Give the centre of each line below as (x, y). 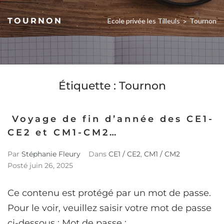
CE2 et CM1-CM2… (63, 132)
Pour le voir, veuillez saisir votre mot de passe (109, 208)
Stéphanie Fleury (51, 154)
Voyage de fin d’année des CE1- (111, 119)
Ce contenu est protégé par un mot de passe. (109, 193)
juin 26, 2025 (51, 165)
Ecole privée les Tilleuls (144, 20)
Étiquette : (88, 85)
